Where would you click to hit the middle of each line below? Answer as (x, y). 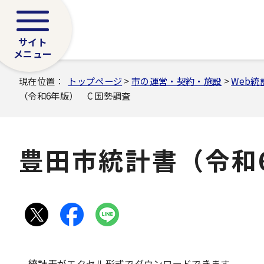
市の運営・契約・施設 (177, 81)
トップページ (95, 81)
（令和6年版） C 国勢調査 (75, 95)
